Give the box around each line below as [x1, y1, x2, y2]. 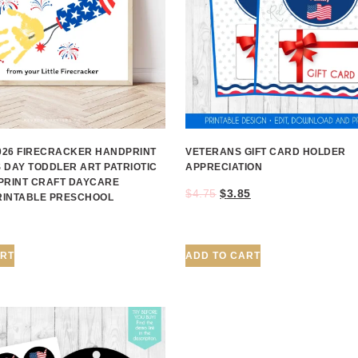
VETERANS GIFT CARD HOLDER [185, 145, 346, 157]
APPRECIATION [185, 161, 263, 173]
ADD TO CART [185, 249, 261, 261]
